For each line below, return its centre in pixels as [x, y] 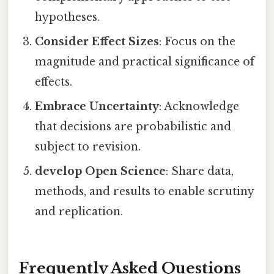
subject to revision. [88, 147]
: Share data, [200, 172]
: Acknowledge [199, 107]
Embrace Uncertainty [97, 107]
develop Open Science [101, 172]
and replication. [79, 212]
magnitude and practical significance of [145, 62]
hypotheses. [68, 17]
